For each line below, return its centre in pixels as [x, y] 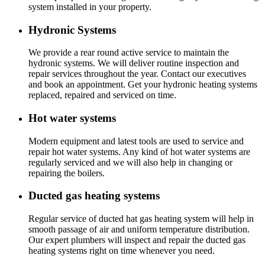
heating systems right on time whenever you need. [122, 251]
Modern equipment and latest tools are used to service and [136, 141]
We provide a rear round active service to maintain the [129, 53]
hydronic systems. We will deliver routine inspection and [134, 63]
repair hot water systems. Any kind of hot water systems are [139, 151]
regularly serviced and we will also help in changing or [130, 162]
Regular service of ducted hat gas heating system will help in [141, 219]
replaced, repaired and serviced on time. [102, 95]
